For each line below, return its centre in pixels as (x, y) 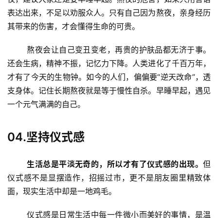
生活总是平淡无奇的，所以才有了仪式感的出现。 (115, 164)
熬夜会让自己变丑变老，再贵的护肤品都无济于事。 (17, 50)
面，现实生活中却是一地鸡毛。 (62, 191)
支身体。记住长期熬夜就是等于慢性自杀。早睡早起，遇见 (109, 91)
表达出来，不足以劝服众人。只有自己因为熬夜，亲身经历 (109, 13)
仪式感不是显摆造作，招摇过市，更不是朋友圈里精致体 (109, 178)
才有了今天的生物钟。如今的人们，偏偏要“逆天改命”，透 (109, 77)
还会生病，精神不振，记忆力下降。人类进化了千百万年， (109, 64)
